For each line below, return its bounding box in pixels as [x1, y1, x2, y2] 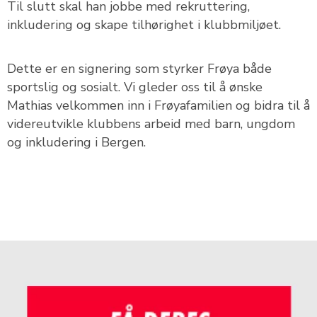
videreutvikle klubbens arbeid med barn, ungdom [7, 115, 295, 132]
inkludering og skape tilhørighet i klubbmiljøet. [7, 16, 281, 33]
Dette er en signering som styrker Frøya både [7, 60, 272, 77]
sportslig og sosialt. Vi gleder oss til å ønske [7, 79, 263, 96]
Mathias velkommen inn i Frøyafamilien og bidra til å [7, 97, 310, 114]
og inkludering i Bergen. [7, 134, 146, 151]
